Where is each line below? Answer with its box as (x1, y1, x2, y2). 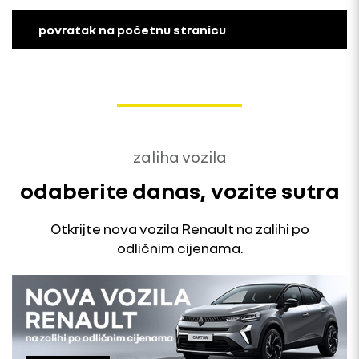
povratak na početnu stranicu (38, 22, 226, 38)
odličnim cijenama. (116, 239, 243, 257)
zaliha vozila (132, 147, 227, 167)
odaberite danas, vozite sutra (19, 177, 340, 204)
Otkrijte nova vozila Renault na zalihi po (50, 220, 309, 238)
